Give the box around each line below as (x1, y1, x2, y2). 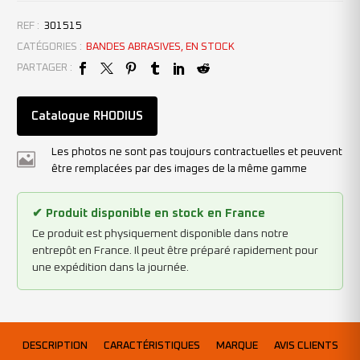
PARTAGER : (17, 63, 72, 74)
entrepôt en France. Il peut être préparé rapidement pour (32, 245, 318, 257)
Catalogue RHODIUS (31, 110, 143, 123)
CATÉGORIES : (17, 42, 82, 53)
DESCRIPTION (22, 340, 88, 351)
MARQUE (215, 340, 258, 351)
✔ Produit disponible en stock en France (32, 207, 265, 220)
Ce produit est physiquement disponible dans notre (32, 228, 288, 240)
